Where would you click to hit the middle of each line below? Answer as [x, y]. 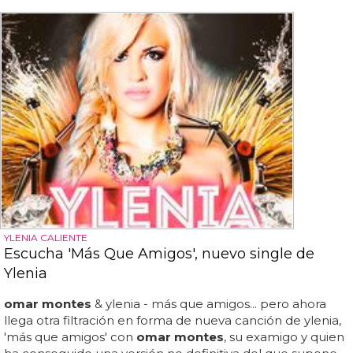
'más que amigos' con [70, 337]
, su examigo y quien [284, 337]
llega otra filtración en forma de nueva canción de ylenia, [173, 321]
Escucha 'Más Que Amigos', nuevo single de [159, 254]
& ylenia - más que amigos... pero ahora [209, 304]
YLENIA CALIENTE [46, 238]
